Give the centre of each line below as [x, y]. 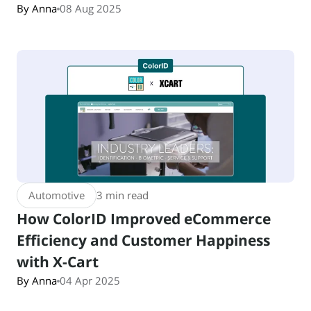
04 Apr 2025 [90, 280]
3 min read [123, 195]
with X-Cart [58, 262]
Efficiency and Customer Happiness [143, 240]
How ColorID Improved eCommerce [144, 219]
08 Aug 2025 [91, 8]
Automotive [57, 195]
